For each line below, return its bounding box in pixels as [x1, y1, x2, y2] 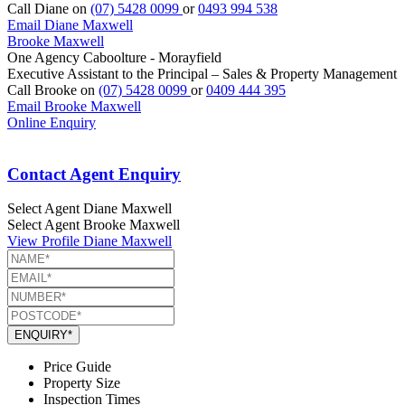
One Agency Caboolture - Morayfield [7, 49, 221, 65]
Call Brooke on [7, 81, 99, 98]
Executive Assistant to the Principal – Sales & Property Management [7, 65, 397, 81]
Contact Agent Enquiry [7, 164, 181, 184]
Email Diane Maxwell [7, 16, 133, 33]
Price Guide [43, 359, 111, 375]
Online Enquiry [7, 114, 96, 130]
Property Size [43, 375, 120, 391]
